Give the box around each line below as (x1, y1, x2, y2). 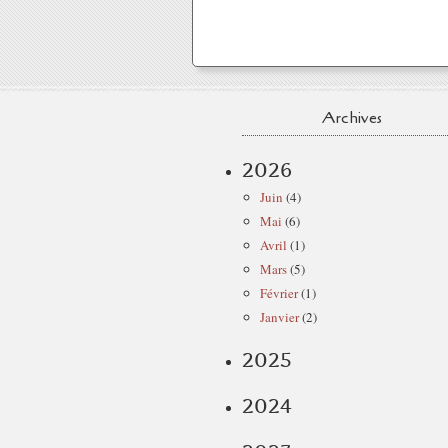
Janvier (260, 308, 299, 326)
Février (260, 284, 298, 302)
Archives (322, 107, 382, 129)
